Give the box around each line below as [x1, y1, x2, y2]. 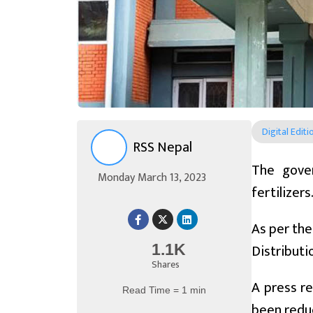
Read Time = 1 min [122, 284, 206, 296]
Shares [151, 256, 180, 273]
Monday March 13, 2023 [98, 168, 206, 188]
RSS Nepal [133, 136, 192, 160]
